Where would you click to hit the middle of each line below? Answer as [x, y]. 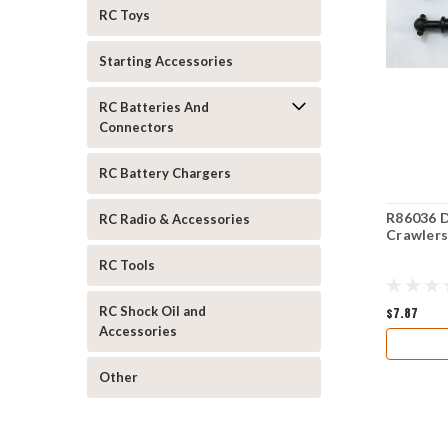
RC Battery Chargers [165, 173]
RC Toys [124, 15]
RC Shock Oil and [152, 311]
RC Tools [127, 265]
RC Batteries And [154, 107]
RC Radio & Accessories [174, 219]
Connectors [136, 127]
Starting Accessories [166, 61]
